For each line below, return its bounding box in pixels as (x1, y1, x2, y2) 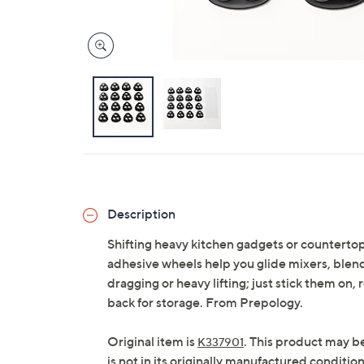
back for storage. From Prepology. (107, 294, 303, 310)
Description (107, 206, 175, 222)
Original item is (107, 333, 197, 349)
